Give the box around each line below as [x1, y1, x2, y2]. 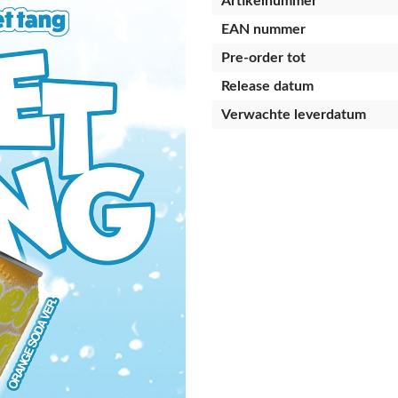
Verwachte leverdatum [221, 107, 366, 122]
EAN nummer [221, 22, 306, 36]
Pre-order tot [221, 51, 306, 65]
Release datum [221, 79, 314, 93]
